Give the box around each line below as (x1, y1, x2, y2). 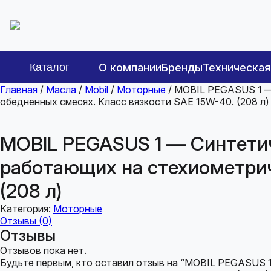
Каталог (30, 61, 70, 73)
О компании (99, 61, 162, 74)
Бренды (162, 61, 203, 74)
